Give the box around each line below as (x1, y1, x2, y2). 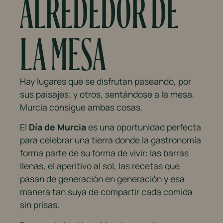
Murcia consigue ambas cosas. (20, 101, 142, 113)
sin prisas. (20, 199, 59, 211)
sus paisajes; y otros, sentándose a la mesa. (20, 88, 194, 100)
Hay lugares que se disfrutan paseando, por (20, 75, 191, 87)
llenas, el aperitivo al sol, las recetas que (20, 160, 180, 172)
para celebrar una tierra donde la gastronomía (20, 134, 201, 146)
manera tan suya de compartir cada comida (20, 186, 193, 198)
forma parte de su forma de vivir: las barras (20, 147, 189, 159)
